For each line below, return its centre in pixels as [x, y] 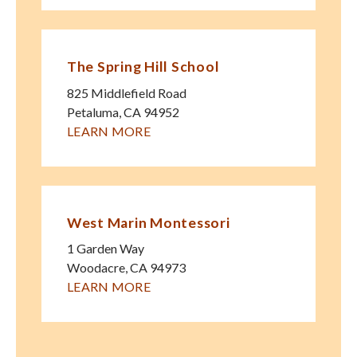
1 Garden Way [106, 249]
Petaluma [93, 112]
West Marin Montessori [149, 222]
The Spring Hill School [143, 67]
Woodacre [96, 268]
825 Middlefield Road [127, 92]
